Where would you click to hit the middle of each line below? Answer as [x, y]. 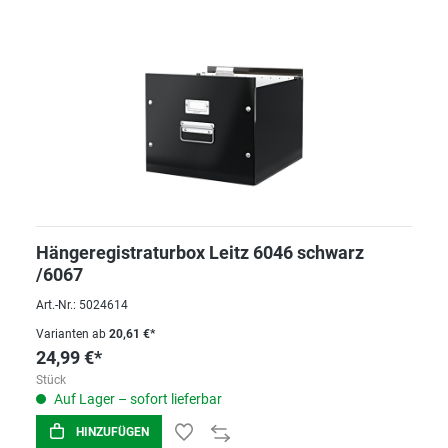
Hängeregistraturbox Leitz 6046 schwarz [200, 253]
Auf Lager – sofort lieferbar [136, 399]
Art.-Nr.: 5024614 [82, 305]
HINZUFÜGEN [112, 432]
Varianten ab [71, 334]
